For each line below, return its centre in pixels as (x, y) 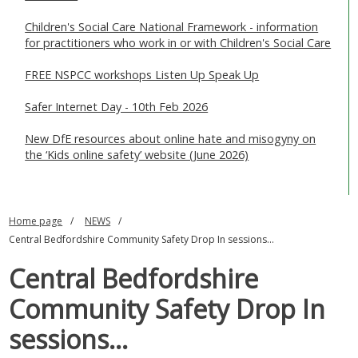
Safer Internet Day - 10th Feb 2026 (117, 107)
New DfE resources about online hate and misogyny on (171, 139)
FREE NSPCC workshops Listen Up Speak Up (142, 75)
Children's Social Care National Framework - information (172, 27)
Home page (36, 221)
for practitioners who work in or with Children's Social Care (178, 43)
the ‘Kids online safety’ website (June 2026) (137, 155)
